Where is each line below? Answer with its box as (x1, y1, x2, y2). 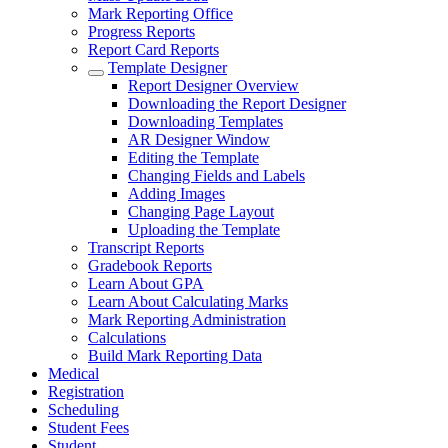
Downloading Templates (128, 113, 283, 130)
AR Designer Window (128, 131, 270, 148)
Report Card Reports (88, 41, 219, 58)
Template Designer (108, 59, 227, 76)
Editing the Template (128, 149, 259, 166)
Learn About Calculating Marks (88, 293, 288, 310)
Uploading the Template (128, 221, 280, 238)
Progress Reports (88, 23, 195, 40)
